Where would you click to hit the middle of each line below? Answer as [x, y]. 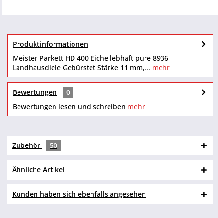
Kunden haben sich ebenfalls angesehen [79, 194]
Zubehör [27, 145]
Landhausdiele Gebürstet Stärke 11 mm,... [82, 67]
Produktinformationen [50, 44]
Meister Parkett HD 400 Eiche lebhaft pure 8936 [91, 58]
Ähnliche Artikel [38, 170]
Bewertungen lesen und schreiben [69, 106]
